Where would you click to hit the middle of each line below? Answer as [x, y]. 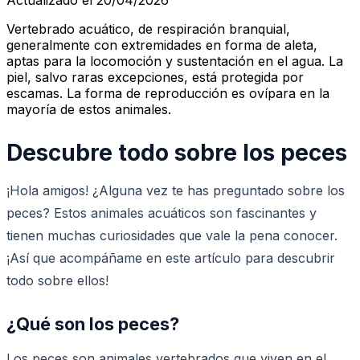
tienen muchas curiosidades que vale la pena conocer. [172, 235]
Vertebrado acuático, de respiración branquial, [148, 29]
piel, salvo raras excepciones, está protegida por [155, 77]
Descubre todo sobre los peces [177, 152]
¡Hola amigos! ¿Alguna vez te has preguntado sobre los [176, 190]
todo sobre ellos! [57, 280]
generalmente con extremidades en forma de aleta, [162, 45]
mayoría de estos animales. [89, 109]
